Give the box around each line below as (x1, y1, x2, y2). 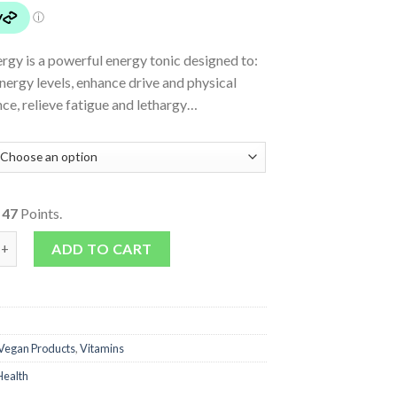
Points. (18, 204, 63, 222)
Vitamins (80, 340, 125, 355)
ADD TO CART (51, 239, 152, 257)
